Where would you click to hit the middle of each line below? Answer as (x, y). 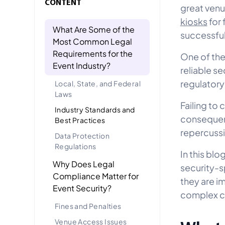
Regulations (76, 146)
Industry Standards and (95, 109)
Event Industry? (82, 65)
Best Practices (80, 120)
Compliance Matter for (96, 176)
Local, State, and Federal (98, 83)
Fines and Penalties (88, 205)
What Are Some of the (94, 29)
